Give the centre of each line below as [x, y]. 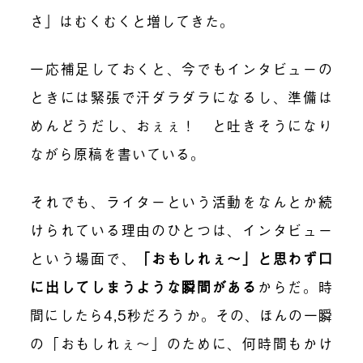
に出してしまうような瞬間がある [144, 287]
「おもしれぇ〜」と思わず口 [235, 258]
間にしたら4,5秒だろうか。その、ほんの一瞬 [181, 315]
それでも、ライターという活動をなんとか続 [181, 202]
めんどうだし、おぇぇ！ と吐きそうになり [181, 126]
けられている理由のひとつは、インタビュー [181, 230]
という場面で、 [83, 258]
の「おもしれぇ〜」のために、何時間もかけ [181, 344]
